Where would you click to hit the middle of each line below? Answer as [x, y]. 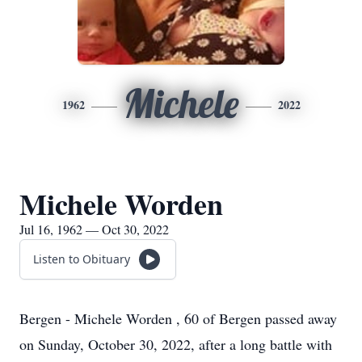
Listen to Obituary [82, 259]
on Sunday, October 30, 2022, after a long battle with [176, 344]
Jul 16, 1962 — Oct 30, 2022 [94, 229]
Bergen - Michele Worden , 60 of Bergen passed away [178, 318]
